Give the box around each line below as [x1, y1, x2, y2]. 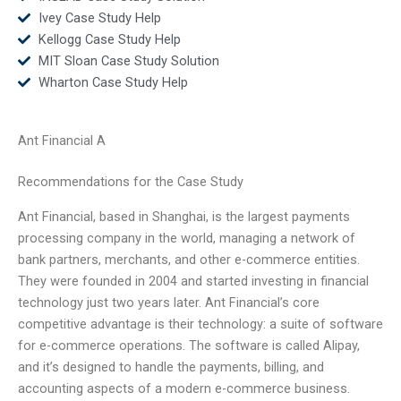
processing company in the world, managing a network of [18, 229, 355, 246]
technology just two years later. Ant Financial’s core [18, 294, 320, 311]
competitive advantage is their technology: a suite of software [18, 315, 383, 332]
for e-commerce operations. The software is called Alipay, [18, 337, 360, 354]
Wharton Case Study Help [38, 73, 188, 90]
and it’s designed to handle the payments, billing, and [18, 358, 324, 375]
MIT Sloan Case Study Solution [38, 52, 219, 69]
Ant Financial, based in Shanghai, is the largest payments [18, 208, 350, 225]
